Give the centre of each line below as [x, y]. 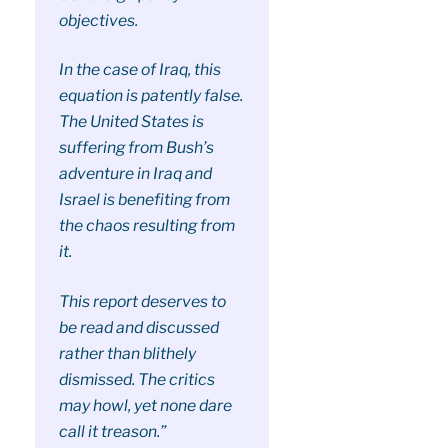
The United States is [131, 122]
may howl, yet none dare [145, 405]
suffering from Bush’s [136, 148]
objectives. [98, 20]
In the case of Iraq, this [139, 70]
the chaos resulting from [146, 226]
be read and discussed [138, 327]
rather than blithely [127, 353]
